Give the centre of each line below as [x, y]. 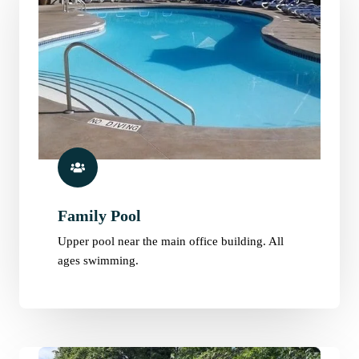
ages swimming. [98, 261]
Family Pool [99, 216]
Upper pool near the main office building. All [171, 242]
